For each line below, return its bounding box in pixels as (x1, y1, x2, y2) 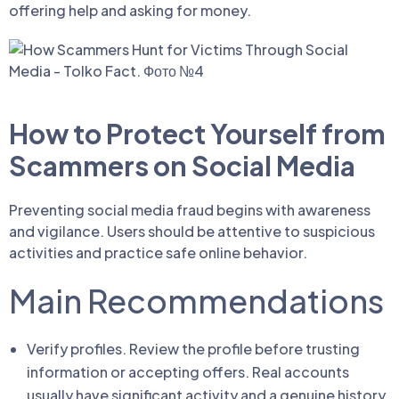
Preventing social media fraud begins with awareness (9, 200, 370, 219)
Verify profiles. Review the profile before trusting (27, 339, 360, 358)
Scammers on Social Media (9, 149, 355, 183)
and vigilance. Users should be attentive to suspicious (9, 222, 375, 240)
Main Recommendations (9, 281, 384, 321)
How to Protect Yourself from (9, 117, 386, 151)
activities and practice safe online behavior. (9, 243, 307, 262)
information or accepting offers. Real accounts (27, 362, 349, 381)
